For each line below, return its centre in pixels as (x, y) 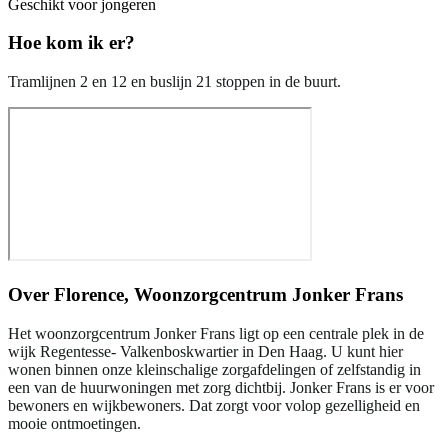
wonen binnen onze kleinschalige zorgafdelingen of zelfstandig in (214, 369)
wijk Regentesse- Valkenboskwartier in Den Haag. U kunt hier (205, 351)
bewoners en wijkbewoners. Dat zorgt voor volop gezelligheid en (214, 405)
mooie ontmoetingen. (74, 423)
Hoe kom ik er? (71, 43)
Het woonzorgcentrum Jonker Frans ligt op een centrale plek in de (216, 333)
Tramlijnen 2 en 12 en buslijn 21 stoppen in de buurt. (174, 82)
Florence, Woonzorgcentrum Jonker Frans (228, 294)
